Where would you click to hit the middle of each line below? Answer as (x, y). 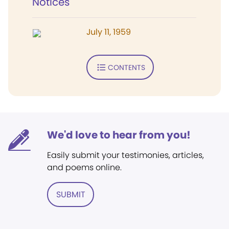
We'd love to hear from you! (119, 135)
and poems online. (84, 167)
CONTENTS (126, 67)
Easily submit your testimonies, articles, (125, 155)
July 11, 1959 (109, 32)
